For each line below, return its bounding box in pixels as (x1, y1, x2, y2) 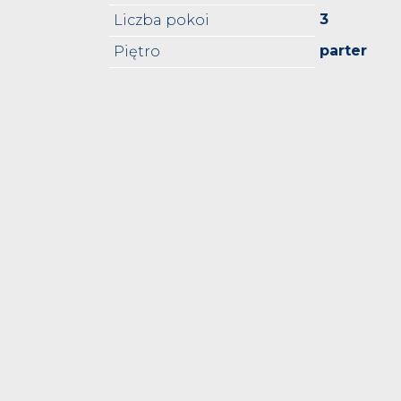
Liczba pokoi (114, 12, 209, 30)
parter (320, 42, 367, 60)
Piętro (114, 43, 160, 61)
